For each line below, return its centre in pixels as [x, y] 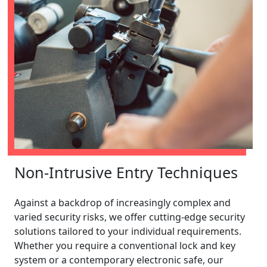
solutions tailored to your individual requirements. [128, 231]
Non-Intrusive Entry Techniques [126, 172]
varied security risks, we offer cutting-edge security [130, 217]
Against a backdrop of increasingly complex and [122, 202]
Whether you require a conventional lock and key [125, 245]
